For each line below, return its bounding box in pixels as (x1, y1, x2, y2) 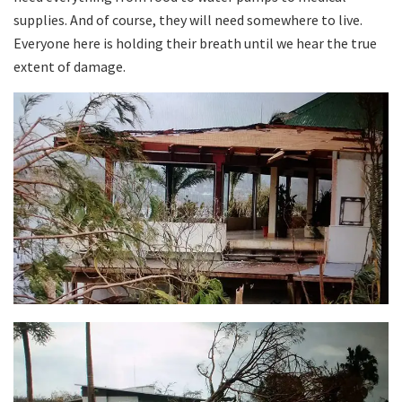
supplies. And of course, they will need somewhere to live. (13, 11, 363, 30)
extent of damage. (13, 57, 126, 76)
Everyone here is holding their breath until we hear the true (13, 34, 377, 53)
